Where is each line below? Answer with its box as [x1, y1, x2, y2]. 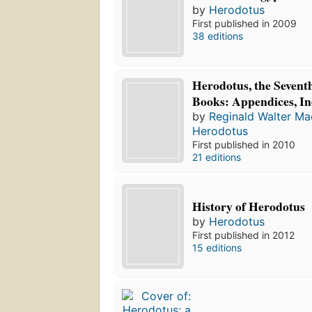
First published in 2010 [192, 139, 296, 151]
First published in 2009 [192, 17, 297, 30]
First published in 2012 [192, 229, 295, 242]
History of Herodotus [192, 197, 306, 216]
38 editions [192, 30, 244, 42]
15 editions [192, 242, 242, 254]
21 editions [192, 151, 242, 164]
